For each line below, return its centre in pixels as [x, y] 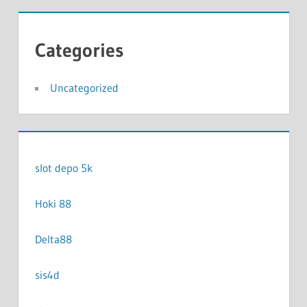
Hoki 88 [53, 203]
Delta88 [53, 239]
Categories [79, 50]
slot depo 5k [63, 168]
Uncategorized [84, 87]
